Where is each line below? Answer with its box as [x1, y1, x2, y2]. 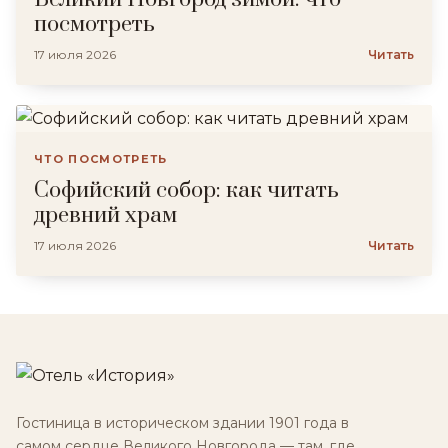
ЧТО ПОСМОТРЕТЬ [34, 152, 168, 166]
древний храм [34, 202, 177, 229]
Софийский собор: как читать [34, 177, 339, 204]
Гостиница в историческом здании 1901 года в [16, 414, 349, 432]
